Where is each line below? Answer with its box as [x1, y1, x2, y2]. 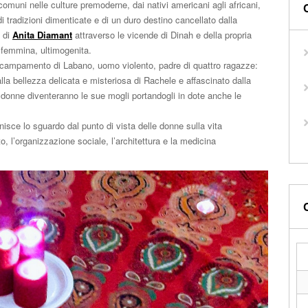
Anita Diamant [12, 28, 72, 41]
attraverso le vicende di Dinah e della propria [72, 28, 252, 41]
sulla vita [184, 119, 222, 132]
